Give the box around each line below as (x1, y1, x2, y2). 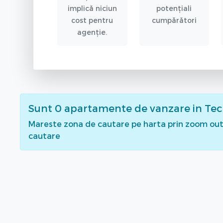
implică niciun (67, 3, 117, 12)
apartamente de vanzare (64, 102, 190, 114)
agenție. (77, 27, 108, 36)
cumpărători (151, 15, 197, 24)
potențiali (156, 3, 192, 12)
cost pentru (71, 15, 113, 24)
